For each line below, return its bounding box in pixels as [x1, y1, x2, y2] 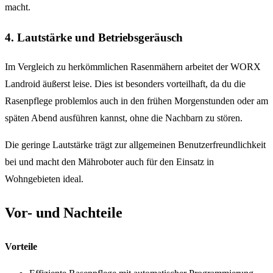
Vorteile [5, 241, 37, 252]
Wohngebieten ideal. [5, 174, 83, 185]
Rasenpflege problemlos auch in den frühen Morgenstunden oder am [5, 96, 268, 107]
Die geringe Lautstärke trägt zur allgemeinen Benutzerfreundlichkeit [5, 140, 266, 151]
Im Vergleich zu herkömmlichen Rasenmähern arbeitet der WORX [5, 62, 261, 73]
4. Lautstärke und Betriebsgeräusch [5, 30, 183, 44]
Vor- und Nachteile [5, 205, 122, 221]
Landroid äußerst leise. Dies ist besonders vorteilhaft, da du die [5, 79, 246, 90]
